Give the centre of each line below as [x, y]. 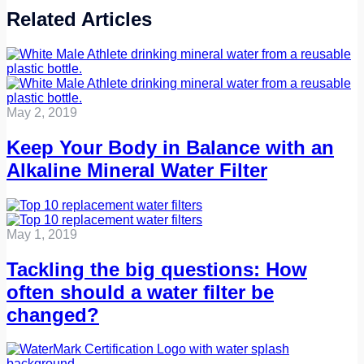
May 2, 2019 [42, 112]
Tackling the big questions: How [157, 269]
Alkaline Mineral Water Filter [137, 170]
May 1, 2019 [42, 234]
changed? [53, 314]
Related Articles [79, 19]
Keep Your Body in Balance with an [170, 147]
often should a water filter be [140, 292]
